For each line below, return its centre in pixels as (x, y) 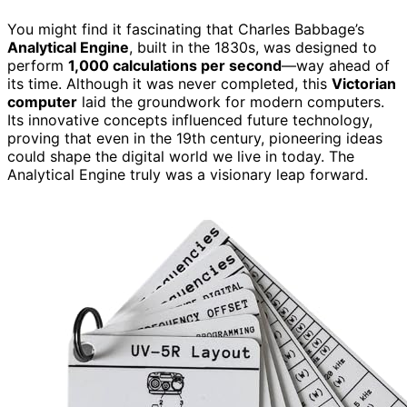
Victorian (364, 83)
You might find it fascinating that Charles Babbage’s (186, 29)
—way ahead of (336, 65)
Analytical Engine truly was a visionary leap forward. (188, 174)
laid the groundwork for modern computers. (231, 101)
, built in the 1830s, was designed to (253, 47)
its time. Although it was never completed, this (169, 83)
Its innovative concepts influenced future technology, (190, 119)
